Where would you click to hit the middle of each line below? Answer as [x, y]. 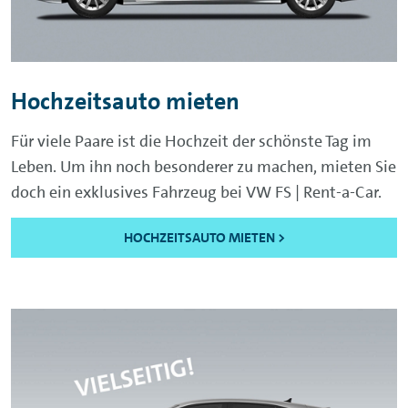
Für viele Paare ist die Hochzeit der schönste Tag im [191, 141]
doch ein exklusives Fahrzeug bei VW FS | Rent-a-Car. [196, 192]
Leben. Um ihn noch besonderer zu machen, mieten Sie [204, 166]
